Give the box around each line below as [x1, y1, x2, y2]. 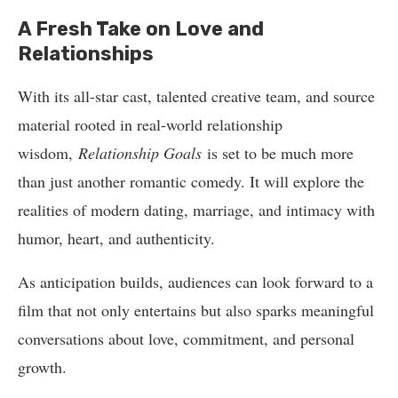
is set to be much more [202, 141, 354, 163]
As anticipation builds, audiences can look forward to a [18, 270, 373, 292]
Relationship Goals [78, 141, 202, 163]
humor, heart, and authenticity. [18, 227, 215, 249]
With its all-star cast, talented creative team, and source [18, 84, 375, 107]
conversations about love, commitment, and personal [18, 327, 354, 349]
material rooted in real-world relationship [18, 113, 283, 135]
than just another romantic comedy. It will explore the [18, 170, 364, 192]
